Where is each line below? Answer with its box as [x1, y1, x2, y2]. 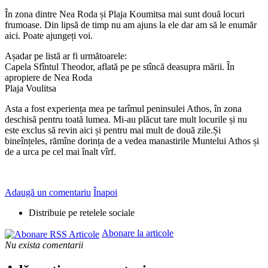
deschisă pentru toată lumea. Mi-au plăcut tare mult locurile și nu [5, 114, 247, 125]
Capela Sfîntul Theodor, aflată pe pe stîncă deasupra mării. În [5, 62, 234, 72]
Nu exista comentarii [5, 239, 83, 250]
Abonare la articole [102, 228, 173, 239]
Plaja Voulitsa [5, 83, 56, 94]
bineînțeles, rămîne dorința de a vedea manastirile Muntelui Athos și [5, 136, 259, 147]
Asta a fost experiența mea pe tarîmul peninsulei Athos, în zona [5, 103, 242, 114]
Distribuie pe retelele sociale [29, 208, 135, 218]
